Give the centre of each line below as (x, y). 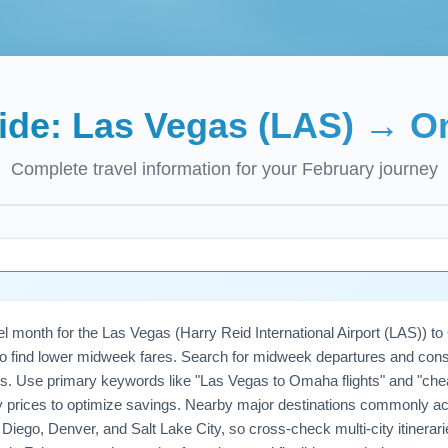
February (337, 169)
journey (405, 169)
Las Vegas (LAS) (212, 125)
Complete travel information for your (156, 169)
